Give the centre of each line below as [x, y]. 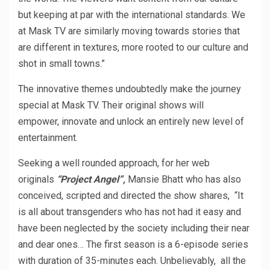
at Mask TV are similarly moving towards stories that [129, 31]
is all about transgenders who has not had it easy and [130, 212]
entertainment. [48, 137]
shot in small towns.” [61, 63]
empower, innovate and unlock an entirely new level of [131, 121]
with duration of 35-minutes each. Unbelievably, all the [132, 260]
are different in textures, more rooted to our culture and [133, 47]
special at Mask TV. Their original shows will [111, 105]
